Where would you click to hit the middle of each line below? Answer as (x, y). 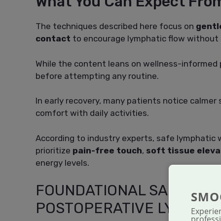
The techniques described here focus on (116, 26)
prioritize (54, 150)
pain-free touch (107, 150)
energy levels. (62, 163)
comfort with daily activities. (92, 113)
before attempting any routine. (97, 76)
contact (53, 39)
